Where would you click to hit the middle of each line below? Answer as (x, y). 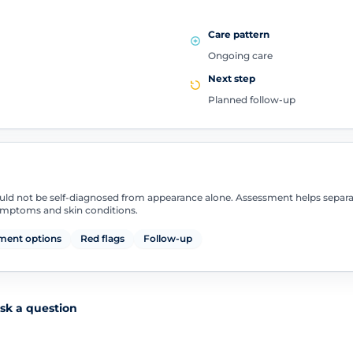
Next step (232, 78)
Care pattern (239, 35)
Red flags (102, 239)
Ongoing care (240, 56)
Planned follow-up (252, 99)
